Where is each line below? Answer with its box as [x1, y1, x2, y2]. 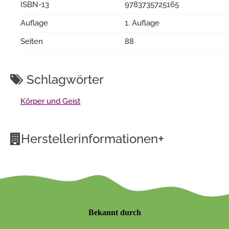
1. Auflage [125, 18, 159, 28]
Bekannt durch [88, 208, 141, 217]
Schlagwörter [24, 72, 104, 87]
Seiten [20, 36, 43, 46]
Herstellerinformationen [21, 131, 158, 146]
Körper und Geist [20, 96, 80, 106]
